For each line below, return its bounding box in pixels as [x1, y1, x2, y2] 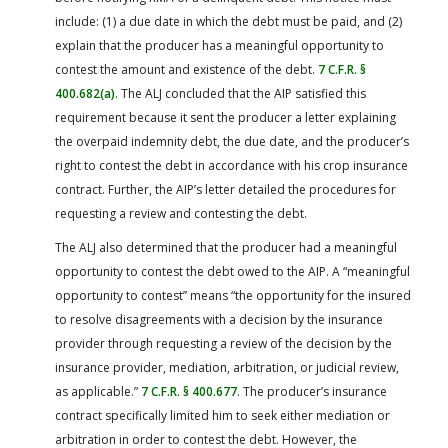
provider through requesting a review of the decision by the [55, 334, 392, 352]
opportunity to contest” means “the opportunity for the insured [55, 286, 411, 304]
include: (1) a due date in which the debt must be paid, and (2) [55, 12, 402, 30]
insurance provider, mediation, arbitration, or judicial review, [55, 358, 399, 376]
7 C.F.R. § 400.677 [141, 382, 237, 400]
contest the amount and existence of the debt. [55, 60, 318, 78]
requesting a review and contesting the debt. [55, 204, 307, 222]
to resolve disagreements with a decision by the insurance [55, 310, 383, 328]
